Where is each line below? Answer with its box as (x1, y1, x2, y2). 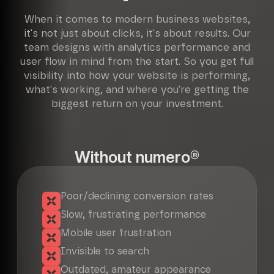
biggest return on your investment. (51, 99, 223, 109)
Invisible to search (61, 246, 149, 256)
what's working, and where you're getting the (25, 85, 249, 95)
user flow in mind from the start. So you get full (20, 57, 254, 67)
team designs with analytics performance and (24, 43, 250, 53)
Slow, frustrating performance (61, 210, 206, 220)
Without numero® (75, 148, 199, 166)
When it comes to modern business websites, (24, 15, 250, 24)
